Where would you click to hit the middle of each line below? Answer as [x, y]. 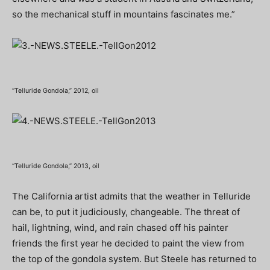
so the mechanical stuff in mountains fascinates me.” [124, 14]
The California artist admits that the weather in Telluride [131, 196]
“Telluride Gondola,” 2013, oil [56, 166]
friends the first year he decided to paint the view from [128, 243]
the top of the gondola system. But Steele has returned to [134, 259]
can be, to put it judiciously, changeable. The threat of [126, 212]
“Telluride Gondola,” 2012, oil [55, 91]
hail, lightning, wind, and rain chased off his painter [120, 228]
